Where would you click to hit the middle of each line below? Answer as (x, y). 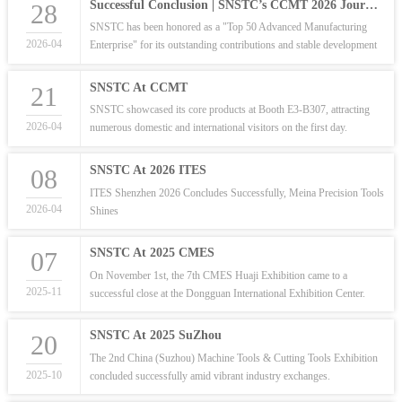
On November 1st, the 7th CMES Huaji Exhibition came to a (219, 275)
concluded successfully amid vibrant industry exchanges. (210, 376)
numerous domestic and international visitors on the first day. (219, 128)
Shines (105, 210)
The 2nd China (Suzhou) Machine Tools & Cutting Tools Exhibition (234, 358)
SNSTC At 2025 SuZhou (156, 336)
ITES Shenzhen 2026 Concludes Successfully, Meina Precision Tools (237, 192)
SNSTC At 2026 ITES (149, 170)
